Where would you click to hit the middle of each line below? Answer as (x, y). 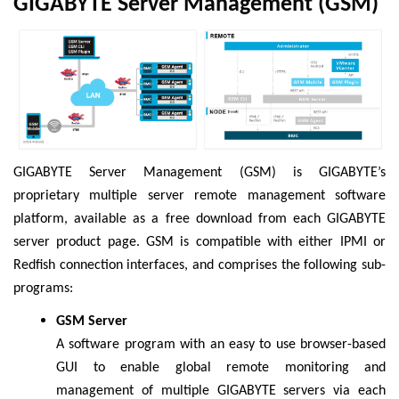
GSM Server (92, 322)
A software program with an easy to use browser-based (221, 345)
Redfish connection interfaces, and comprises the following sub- (199, 266)
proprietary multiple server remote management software (199, 196)
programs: (43, 289)
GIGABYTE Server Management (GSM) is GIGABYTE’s (199, 173)
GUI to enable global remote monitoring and (221, 368)
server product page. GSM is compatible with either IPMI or (199, 243)
